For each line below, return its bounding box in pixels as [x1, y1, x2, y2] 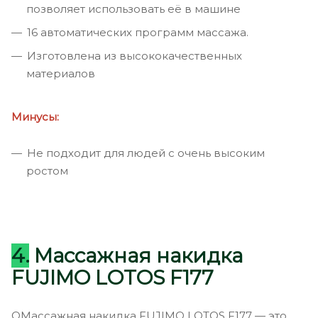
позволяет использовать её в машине [26, 1, 241, 16]
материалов [26, 66, 95, 80]
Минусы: [11, 109, 59, 124]
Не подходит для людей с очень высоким [27, 146, 265, 160]
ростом [26, 163, 68, 177]
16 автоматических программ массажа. [27, 25, 248, 39]
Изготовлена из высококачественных [27, 48, 242, 62]
